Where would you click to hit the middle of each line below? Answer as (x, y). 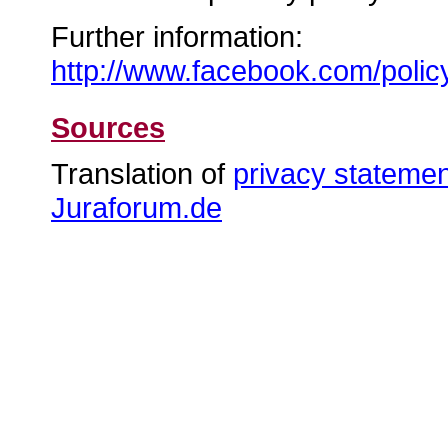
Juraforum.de (136, 208)
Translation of (142, 174)
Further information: (177, 36)
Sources (108, 127)
